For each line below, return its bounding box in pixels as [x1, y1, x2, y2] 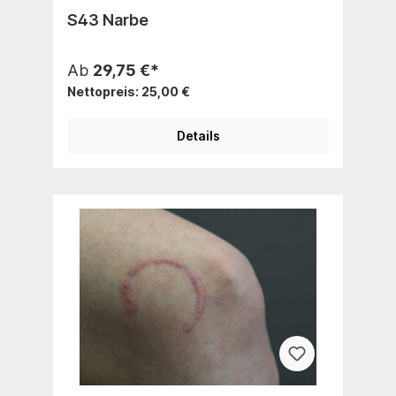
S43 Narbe [67, 10, 148, 29]
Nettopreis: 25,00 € [67, 83, 190, 99]
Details [176, 127, 220, 143]
